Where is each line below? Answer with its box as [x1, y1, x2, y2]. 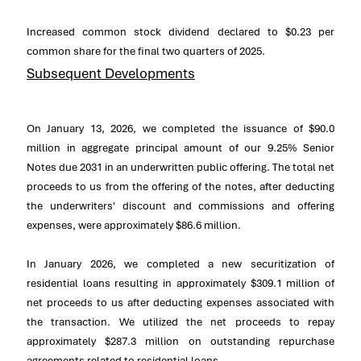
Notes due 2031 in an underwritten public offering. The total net [27, 160, 334, 174]
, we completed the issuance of [133, 121, 309, 135]
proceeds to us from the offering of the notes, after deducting [27, 179, 334, 193]
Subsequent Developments [27, 64, 195, 82]
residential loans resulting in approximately [27, 276, 251, 290]
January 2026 [44, 256, 113, 271]
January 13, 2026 [47, 121, 134, 135]
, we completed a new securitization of [112, 256, 334, 271]
